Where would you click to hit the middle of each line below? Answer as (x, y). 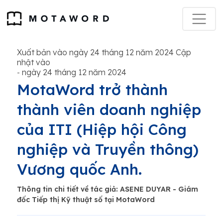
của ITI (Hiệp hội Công (102, 129)
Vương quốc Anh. (79, 169)
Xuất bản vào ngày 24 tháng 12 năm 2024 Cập (104, 52)
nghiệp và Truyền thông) (108, 149)
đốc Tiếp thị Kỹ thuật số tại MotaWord (86, 200)
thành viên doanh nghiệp (109, 110)
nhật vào (34, 62)
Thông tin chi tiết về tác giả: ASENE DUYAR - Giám (108, 189)
